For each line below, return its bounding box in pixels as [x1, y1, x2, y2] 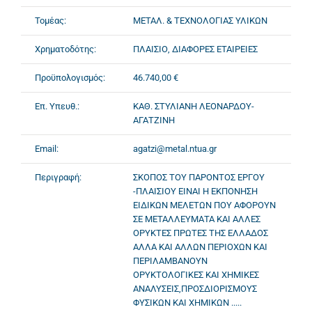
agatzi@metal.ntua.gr [133, 143, 217, 154]
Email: [35, 143, 58, 154]
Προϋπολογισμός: [35, 72, 105, 83]
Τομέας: [35, 15, 66, 26]
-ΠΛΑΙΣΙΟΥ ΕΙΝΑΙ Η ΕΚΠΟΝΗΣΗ [133, 186, 258, 196]
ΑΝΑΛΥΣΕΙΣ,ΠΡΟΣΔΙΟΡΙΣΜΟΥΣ [133, 283, 257, 294]
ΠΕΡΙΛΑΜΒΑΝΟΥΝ [133, 256, 208, 266]
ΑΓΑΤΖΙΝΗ [133, 115, 175, 125]
